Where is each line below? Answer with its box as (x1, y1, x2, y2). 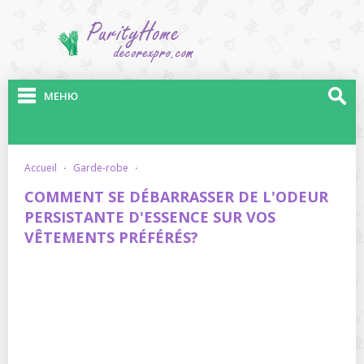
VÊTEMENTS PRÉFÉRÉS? (24, 227, 198, 247)
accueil (31, 161, 57, 175)
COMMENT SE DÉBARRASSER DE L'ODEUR (24, 187, 328, 206)
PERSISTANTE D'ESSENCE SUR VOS (24, 207, 275, 227)
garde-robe (80, 161, 128, 175)
